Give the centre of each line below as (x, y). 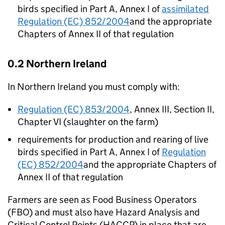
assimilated (185, 9)
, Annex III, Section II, (172, 109)
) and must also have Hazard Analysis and (115, 212)
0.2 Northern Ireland (57, 64)
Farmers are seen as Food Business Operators (102, 200)
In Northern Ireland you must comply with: (94, 87)
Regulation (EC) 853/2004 (74, 109)
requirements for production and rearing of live (113, 139)
